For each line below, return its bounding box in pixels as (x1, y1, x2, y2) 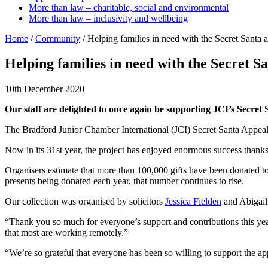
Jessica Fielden (165, 196, 221, 207)
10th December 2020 (5, 84, 84, 95)
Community (35, 33, 80, 44)
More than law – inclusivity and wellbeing (29, 13, 188, 23)
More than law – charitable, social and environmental (29, 2, 229, 13)
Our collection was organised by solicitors (5, 196, 165, 207)
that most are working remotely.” (5, 227, 128, 238)
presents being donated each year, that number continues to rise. (5, 176, 244, 187)
